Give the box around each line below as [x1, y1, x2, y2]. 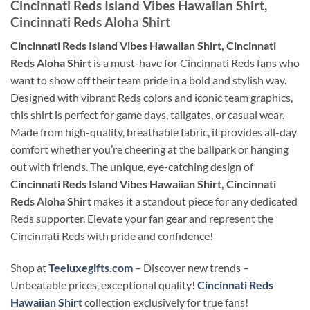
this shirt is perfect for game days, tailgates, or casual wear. [10, 108, 284, 122]
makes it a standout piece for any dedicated [91, 194, 298, 208]
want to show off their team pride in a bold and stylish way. [10, 73, 286, 87]
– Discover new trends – [133, 261, 249, 275]
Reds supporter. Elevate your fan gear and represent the [10, 212, 273, 226]
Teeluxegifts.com [48, 261, 133, 275]
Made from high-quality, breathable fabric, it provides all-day [10, 125, 297, 139]
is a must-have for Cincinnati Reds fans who [91, 56, 300, 70]
